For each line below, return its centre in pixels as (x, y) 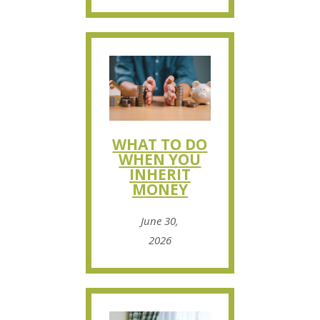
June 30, (160, 221)
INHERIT (160, 175)
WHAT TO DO (160, 145)
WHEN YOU (160, 160)
